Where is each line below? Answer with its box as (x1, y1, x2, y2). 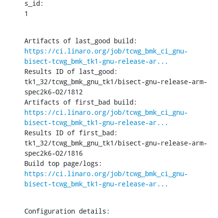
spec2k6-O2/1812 (24, 87, 83, 96)
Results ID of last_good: (24, 66, 118, 76)
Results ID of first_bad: (24, 127, 118, 137)
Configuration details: (24, 206, 110, 216)
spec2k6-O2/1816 (24, 148, 83, 158)
